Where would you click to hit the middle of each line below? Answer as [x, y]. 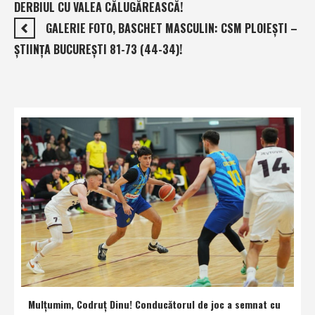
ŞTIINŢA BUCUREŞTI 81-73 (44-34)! [98, 50]
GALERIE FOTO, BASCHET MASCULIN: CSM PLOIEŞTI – [172, 28]
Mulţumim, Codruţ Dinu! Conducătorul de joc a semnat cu [154, 304]
